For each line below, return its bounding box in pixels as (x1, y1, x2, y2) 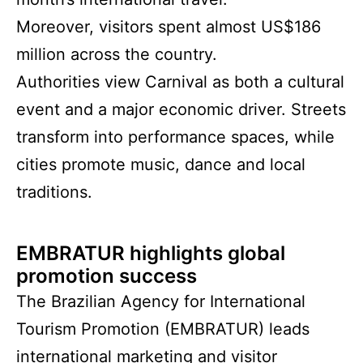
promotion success (16, 264, 197, 288)
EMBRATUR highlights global (16, 241, 285, 266)
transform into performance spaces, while (16, 127, 335, 147)
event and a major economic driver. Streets (16, 100, 346, 120)
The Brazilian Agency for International (16, 292, 305, 312)
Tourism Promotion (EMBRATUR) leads (16, 319, 310, 340)
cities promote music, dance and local (16, 155, 305, 175)
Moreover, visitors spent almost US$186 (16, 17, 321, 37)
